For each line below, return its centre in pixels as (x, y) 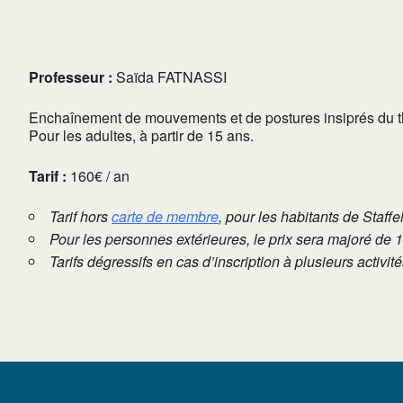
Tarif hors (81, 216)
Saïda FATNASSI (170, 76)
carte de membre (165, 216)
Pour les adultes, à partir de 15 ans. (141, 135)
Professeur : (71, 76)
